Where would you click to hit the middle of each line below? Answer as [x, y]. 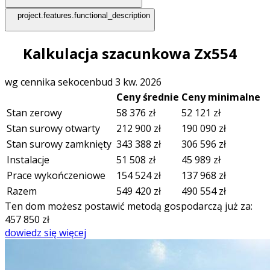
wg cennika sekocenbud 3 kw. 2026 [83, 82]
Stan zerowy [36, 113]
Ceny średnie [148, 97]
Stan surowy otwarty [55, 129]
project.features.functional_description [84, 15]
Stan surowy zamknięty [60, 144]
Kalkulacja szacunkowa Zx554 [128, 54]
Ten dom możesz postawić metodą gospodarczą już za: [129, 206]
